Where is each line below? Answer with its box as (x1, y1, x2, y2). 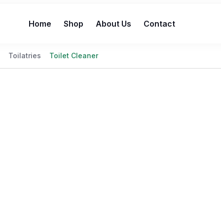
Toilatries (8, 51, 41, 60)
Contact (143, 19, 175, 29)
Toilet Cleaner (49, 51, 98, 60)
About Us (95, 19, 131, 29)
